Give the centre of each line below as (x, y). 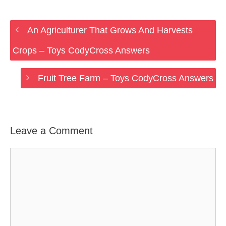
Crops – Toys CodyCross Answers (81, 50)
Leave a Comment (51, 131)
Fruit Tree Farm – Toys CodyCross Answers (126, 78)
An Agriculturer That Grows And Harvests (110, 30)
